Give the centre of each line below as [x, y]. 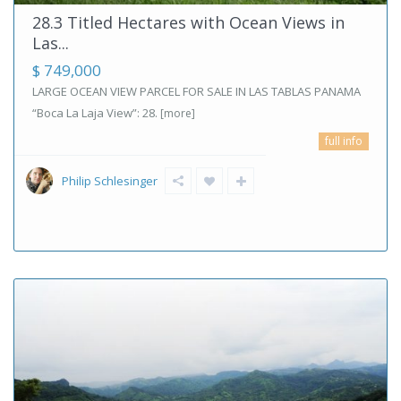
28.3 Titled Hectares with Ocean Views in [188, 22]
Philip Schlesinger [110, 180]
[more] [178, 113]
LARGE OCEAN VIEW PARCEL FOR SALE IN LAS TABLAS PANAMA [196, 91]
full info [344, 141]
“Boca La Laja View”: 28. [96, 112]
